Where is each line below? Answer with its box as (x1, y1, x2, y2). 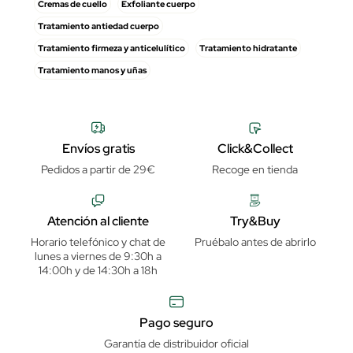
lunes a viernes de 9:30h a (35, 249, 162, 264)
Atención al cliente (47, 213, 149, 230)
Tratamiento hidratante (199, 43, 297, 54)
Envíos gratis (61, 139, 135, 157)
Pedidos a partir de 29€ (41, 162, 155, 176)
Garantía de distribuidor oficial (104, 336, 249, 351)
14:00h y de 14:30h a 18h (39, 263, 158, 278)
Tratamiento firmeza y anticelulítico (38, 43, 185, 54)
